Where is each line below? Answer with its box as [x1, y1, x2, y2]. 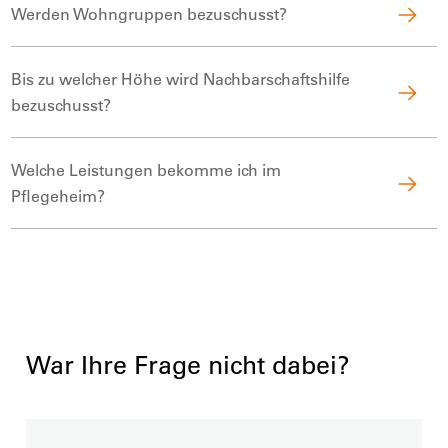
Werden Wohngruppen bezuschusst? [11, 3, 288, 24]
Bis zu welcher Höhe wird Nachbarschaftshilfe [11, 68, 351, 89]
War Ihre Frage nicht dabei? [26, 348, 351, 380]
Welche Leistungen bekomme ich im [11, 159, 282, 180]
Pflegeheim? [11, 185, 106, 206]
